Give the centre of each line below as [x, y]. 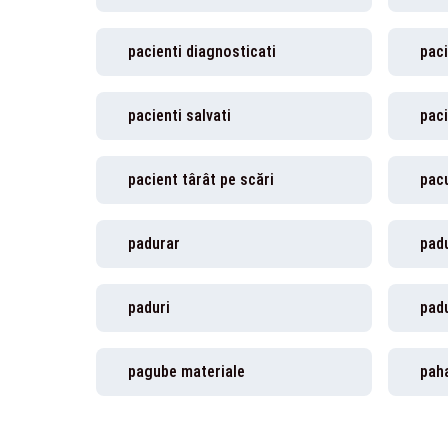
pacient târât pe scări [201, 179]
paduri [149, 307]
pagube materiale [186, 371]
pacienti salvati [179, 115]
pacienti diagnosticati [202, 51]
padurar [154, 243]
